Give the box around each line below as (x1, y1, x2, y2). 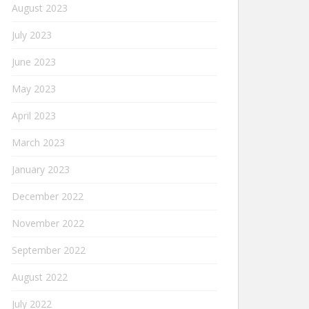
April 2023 (12, 109, 56, 122)
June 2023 (12, 55, 56, 68)
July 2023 (12, 28, 52, 41)
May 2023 (12, 82, 56, 95)
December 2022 (12, 190, 83, 203)
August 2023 (12, 1, 68, 14)
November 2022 (12, 217, 84, 230)
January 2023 (12, 163, 70, 176)
